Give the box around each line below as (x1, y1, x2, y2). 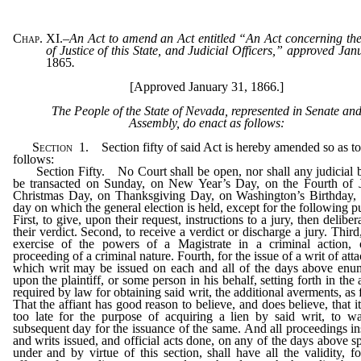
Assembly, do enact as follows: (128, 116, 284, 131)
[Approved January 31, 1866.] (129, 80, 284, 94)
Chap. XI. (12, 31, 64, 46)
